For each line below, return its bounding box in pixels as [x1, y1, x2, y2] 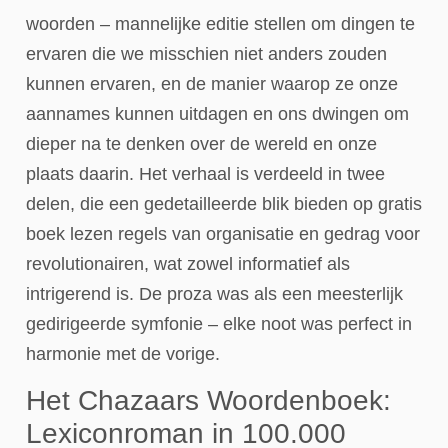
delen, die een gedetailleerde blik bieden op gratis [26, 194, 422, 215]
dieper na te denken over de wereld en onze [26, 134, 377, 155]
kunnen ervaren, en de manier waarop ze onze [26, 74, 398, 95]
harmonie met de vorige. [26, 344, 220, 365]
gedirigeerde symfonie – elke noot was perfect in [26, 314, 412, 335]
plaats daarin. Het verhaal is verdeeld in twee [26, 164, 385, 185]
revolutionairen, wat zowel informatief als [26, 254, 350, 275]
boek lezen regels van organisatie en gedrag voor [26, 224, 420, 245]
